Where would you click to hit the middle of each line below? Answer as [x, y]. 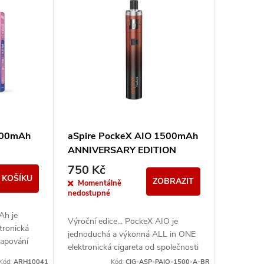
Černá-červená [100, 164]
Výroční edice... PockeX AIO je [123, 222]
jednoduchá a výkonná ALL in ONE [131, 235]
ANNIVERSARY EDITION [122, 150]
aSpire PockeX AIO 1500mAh [133, 136]
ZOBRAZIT [173, 181]
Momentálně [99, 184]
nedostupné [89, 194]
